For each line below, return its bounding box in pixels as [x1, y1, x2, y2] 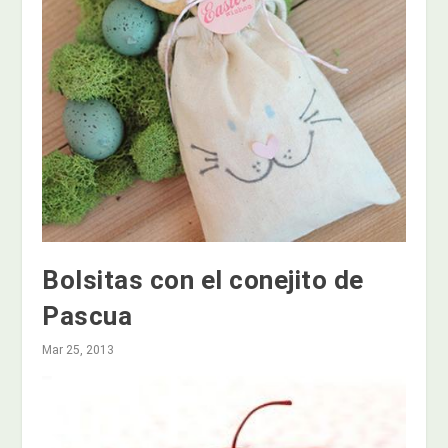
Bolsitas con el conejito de [42, 264, 364, 295]
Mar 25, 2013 [42, 342, 115, 357]
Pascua [42, 300, 133, 331]
